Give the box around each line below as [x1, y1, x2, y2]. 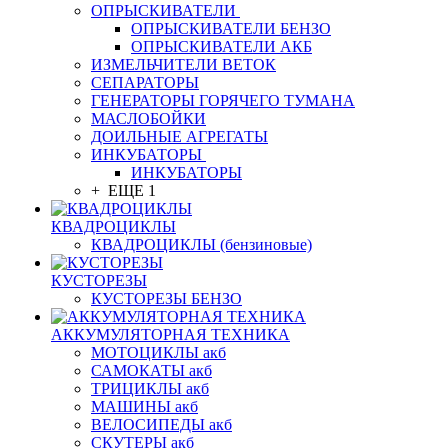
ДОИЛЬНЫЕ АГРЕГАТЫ [91, 128, 268, 145]
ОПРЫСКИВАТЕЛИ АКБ [131, 38, 312, 55]
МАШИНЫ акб [91, 398, 198, 415]
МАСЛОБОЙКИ [91, 110, 206, 127]
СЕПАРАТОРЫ [91, 74, 199, 91]
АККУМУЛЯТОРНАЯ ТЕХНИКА [51, 326, 290, 343]
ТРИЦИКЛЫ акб [91, 380, 209, 397]
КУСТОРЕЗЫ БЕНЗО [91, 290, 242, 307]
